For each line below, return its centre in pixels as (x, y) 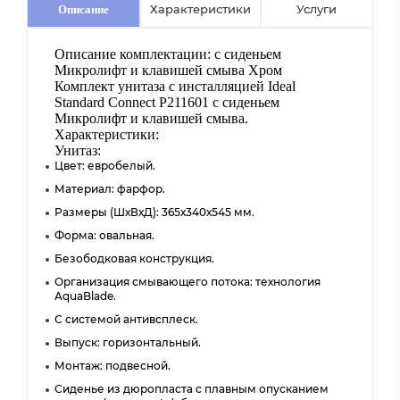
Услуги (317, 9)
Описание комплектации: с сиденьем (168, 54)
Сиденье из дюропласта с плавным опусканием (192, 389)
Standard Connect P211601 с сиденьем (167, 102)
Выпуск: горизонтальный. (128, 342)
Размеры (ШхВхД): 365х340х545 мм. (154, 212)
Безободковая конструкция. (134, 258)
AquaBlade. (85, 296)
